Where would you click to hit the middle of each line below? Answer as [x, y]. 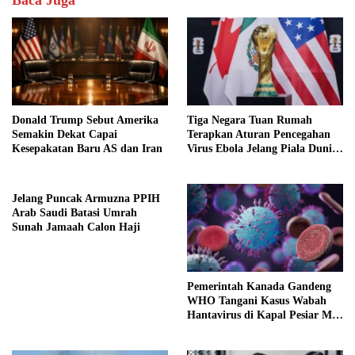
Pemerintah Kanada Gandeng [259, 286]
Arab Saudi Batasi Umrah [74, 212]
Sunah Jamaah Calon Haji [76, 227]
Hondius [207, 329]
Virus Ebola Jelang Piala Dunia [262, 148]
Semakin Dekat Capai [65, 134]
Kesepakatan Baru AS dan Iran [87, 148]
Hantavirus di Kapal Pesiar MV [263, 315]
